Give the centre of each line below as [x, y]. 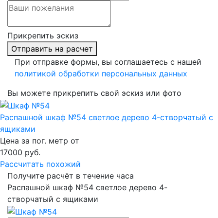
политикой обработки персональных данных [101, 74]
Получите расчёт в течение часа [71, 175]
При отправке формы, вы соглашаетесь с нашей [108, 62]
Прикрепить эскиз [43, 36]
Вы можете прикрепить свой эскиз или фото [94, 93]
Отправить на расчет [52, 49]
